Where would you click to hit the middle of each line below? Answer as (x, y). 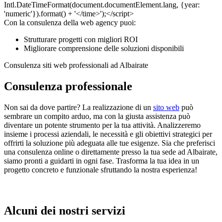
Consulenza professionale (68, 86)
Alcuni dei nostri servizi (65, 210)
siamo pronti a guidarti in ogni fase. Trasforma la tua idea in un (102, 161)
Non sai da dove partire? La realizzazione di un (79, 108)
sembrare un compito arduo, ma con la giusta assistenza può (97, 116)
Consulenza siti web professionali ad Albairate (76, 65)
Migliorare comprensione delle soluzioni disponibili (104, 49)
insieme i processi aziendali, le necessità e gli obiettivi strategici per (108, 134)
